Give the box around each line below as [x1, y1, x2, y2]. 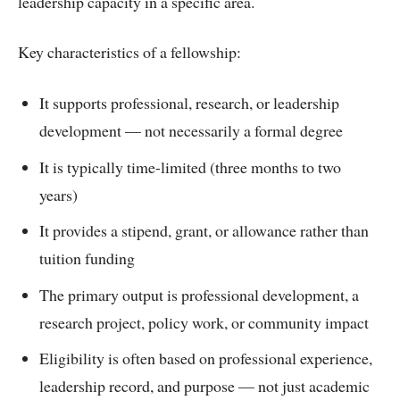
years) [39, 183, 78, 205]
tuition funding [39, 247, 135, 270]
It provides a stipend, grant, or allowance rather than [39, 220, 369, 242]
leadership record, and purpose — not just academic [39, 375, 370, 397]
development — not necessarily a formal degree [39, 119, 343, 141]
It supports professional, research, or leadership [39, 91, 339, 113]
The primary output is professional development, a [39, 283, 359, 305]
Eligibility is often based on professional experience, [39, 347, 372, 370]
